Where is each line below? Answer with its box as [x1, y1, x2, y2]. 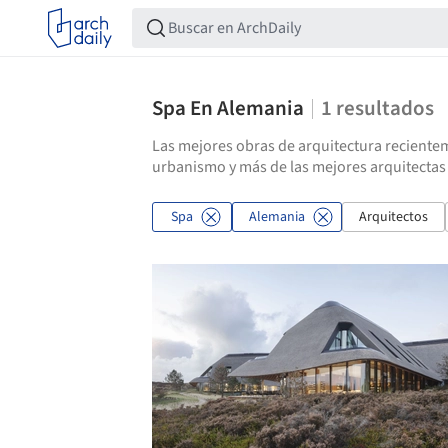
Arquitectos [359, 207, 428, 227]
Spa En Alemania [152, 93, 304, 123]
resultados [336, 93, 434, 123]
